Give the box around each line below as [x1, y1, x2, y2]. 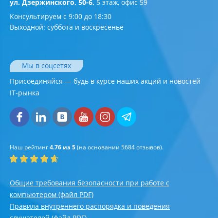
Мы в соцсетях [22, 61, 71, 71]
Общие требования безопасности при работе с [10, 178, 169, 188]
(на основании [75, 143, 121, 152]
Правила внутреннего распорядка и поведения [10, 201, 170, 211]
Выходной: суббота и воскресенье [10, 22, 124, 32]
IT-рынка [10, 88, 39, 98]
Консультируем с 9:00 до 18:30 [10, 12, 111, 21]
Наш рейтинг [10, 143, 48, 152]
